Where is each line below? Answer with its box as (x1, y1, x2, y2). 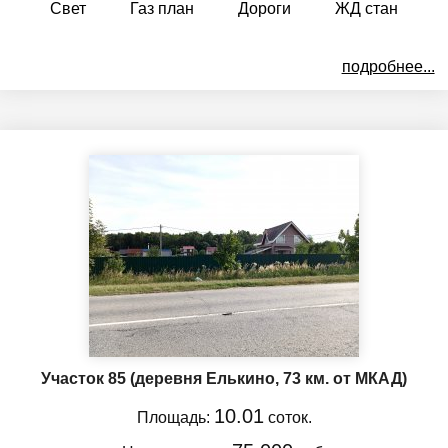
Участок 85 (41, 369, 130, 387)
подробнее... (341, 57, 435, 75)
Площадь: (136, 408, 214, 426)
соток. (263, 408, 312, 426)
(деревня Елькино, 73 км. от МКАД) (130, 369, 407, 387)
